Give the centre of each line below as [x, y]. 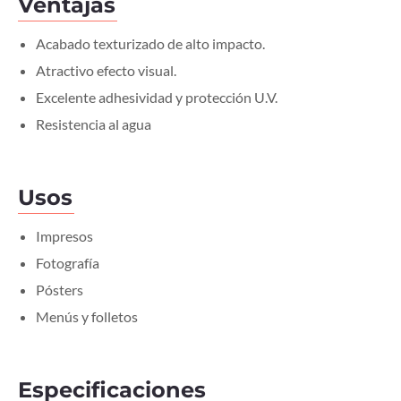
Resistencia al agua [94, 124]
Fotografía [68, 262]
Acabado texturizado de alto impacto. [150, 43]
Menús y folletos [87, 316]
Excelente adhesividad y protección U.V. [157, 97]
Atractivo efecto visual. [106, 70]
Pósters [60, 289]
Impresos [64, 235]
